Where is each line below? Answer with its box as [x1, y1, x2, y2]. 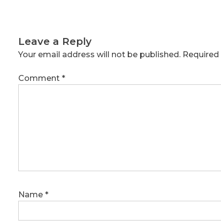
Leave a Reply [18, 35, 92, 47]
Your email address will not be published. [18, 49, 181, 59]
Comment [18, 73, 62, 83]
